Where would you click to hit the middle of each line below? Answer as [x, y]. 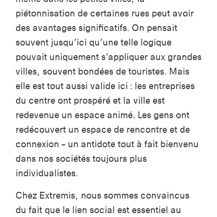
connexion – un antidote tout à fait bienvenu [107, 144]
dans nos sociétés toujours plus [81, 159]
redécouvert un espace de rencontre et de [103, 130]
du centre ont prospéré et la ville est [90, 101]
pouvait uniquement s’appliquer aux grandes [108, 57]
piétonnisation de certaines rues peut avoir [105, 14]
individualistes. [47, 173]
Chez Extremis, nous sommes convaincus [102, 196]
